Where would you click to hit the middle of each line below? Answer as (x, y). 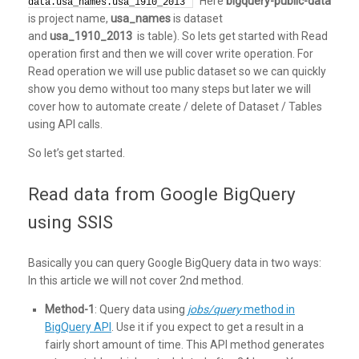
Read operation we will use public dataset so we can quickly (177, 72)
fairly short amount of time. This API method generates (185, 345)
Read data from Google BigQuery (162, 194)
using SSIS (71, 222)
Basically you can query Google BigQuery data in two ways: (175, 263)
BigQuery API (78, 327)
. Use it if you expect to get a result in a (208, 327)
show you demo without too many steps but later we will (169, 89)
